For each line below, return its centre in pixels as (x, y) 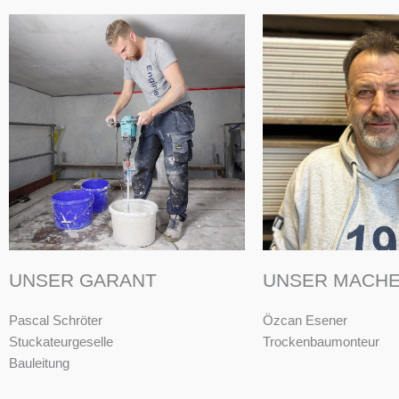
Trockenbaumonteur (321, 342)
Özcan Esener (305, 321)
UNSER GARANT (83, 281)
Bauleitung (39, 363)
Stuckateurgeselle (61, 342)
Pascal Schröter (56, 321)
